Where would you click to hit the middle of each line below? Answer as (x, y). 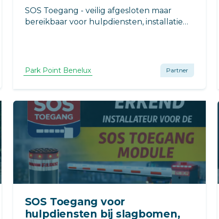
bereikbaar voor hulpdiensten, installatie (104, 22)
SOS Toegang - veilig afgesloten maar (98, 10)
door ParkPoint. (55, 33)
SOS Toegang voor (75, 201)
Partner (177, 70)
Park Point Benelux (58, 70)
